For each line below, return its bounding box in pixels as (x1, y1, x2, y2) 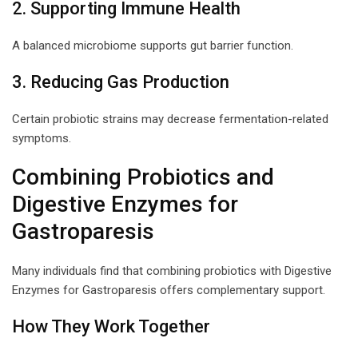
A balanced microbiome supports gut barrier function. (12, 38, 293, 53)
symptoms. (12, 130, 71, 145)
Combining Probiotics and (12, 163, 274, 190)
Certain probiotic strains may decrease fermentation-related (12, 111, 328, 126)
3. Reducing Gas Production (12, 71, 229, 92)
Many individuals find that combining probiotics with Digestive (12, 263, 332, 278)
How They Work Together (12, 316, 210, 336)
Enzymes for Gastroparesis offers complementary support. (12, 282, 325, 297)
